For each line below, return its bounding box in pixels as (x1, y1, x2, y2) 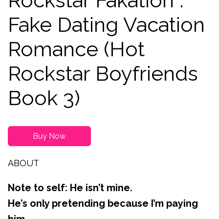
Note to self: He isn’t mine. (8, 182, 132, 194)
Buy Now (33, 131, 66, 141)
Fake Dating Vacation (8, 13, 205, 37)
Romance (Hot (8, 37, 145, 62)
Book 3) (8, 86, 80, 110)
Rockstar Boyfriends (8, 62, 198, 86)
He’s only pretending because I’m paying (8, 197, 198, 210)
